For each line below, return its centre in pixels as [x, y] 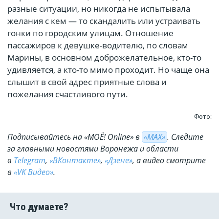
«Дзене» [119, 161]
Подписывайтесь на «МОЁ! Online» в [75, 137]
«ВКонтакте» [75, 161]
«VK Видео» [33, 172]
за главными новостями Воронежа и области [93, 149]
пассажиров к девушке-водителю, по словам [98, 45]
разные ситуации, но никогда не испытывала [99, 9]
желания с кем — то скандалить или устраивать [104, 21]
